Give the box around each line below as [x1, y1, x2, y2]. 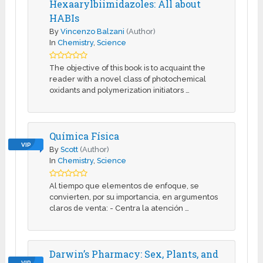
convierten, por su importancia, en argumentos [49, 193, 218, 202]
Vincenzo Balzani [60, 27, 125, 36]
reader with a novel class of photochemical [49, 75, 207, 84]
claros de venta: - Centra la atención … [49, 204, 190, 213]
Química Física [49, 130, 120, 143]
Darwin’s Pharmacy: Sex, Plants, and [49, 248, 219, 261]
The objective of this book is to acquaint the [49, 63, 206, 73]
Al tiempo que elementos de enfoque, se [49, 181, 200, 191]
